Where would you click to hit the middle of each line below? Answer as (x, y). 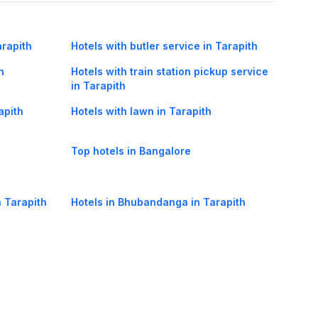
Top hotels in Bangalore (131, 151)
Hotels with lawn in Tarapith (141, 111)
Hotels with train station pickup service (170, 72)
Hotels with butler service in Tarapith (164, 46)
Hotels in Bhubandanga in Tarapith (158, 202)
